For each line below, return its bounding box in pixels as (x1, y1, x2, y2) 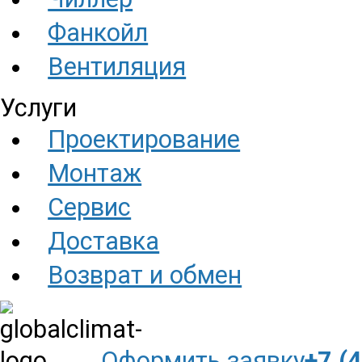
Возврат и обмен (48, 261, 242, 289)
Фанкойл (48, 19, 149, 47)
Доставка (48, 227, 160, 255)
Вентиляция (48, 53, 187, 81)
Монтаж (48, 159, 142, 187)
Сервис (48, 193, 132, 221)
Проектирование (48, 125, 241, 154)
